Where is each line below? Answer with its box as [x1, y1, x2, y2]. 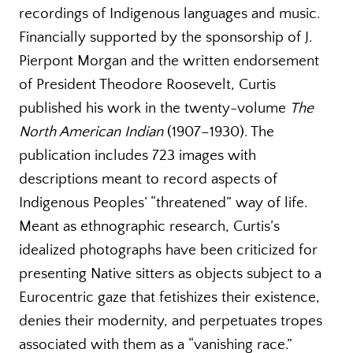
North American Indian [19, 123, 167, 140]
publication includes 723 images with [19, 147, 256, 164]
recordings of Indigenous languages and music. [19, 5, 320, 22]
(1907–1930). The [167, 123, 274, 140]
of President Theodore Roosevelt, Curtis [19, 76, 276, 93]
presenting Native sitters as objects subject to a [19, 265, 321, 282]
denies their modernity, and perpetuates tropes [19, 312, 322, 329]
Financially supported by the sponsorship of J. [19, 28, 312, 46]
